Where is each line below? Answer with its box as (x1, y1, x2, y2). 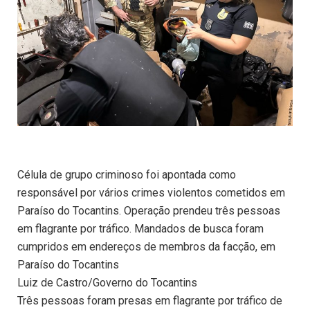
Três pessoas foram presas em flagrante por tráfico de (17, 294, 282, 308)
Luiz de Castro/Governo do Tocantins (17, 276, 197, 290)
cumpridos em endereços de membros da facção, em (17, 240, 275, 254)
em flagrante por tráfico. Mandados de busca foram (17, 222, 264, 236)
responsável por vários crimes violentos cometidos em (17, 186, 285, 200)
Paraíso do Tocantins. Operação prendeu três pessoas (17, 204, 280, 218)
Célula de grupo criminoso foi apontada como (17, 168, 236, 182)
